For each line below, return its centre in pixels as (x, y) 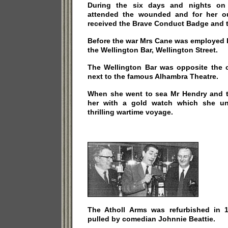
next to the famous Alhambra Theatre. (153, 76)
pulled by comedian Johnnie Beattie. (151, 219)
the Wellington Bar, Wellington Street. (153, 50)
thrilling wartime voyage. (130, 112)
